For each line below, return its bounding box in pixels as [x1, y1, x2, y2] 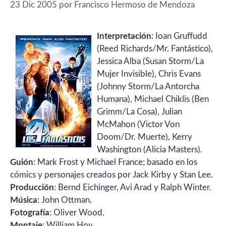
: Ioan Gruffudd [151, 31, 207, 40]
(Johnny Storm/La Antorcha [97, 82, 199, 91]
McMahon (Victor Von [97, 120, 180, 129]
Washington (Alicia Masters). [97, 145, 202, 154]
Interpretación [97, 31, 151, 40]
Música [10, 195, 37, 204]
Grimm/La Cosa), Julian [97, 107, 182, 116]
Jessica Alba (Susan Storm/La [97, 56, 204, 66]
